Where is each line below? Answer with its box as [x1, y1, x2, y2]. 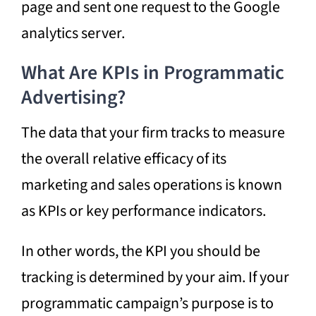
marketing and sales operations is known [20, 173, 282, 196]
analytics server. [20, 21, 125, 44]
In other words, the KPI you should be [20, 239, 260, 262]
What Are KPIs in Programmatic [20, 58, 284, 87]
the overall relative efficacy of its [20, 147, 226, 170]
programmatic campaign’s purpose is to [20, 291, 274, 315]
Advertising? [20, 83, 126, 111]
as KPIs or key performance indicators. [20, 199, 266, 222]
